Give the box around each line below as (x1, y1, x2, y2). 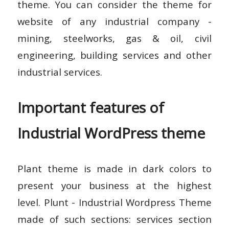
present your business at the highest (17, 178, 212, 192)
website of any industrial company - (17, 14, 212, 28)
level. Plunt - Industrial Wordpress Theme (17, 195, 212, 209)
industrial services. (17, 65, 103, 78)
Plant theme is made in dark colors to (17, 162, 212, 175)
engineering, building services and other (17, 48, 212, 61)
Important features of (17, 97, 165, 117)
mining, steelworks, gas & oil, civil (17, 31, 212, 44)
